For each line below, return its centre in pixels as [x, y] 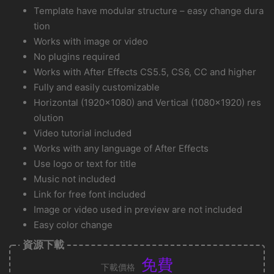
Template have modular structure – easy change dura [149, 10]
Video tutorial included [83, 133]
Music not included [75, 179]
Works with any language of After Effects [121, 148]
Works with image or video [91, 41]
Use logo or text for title [85, 163]
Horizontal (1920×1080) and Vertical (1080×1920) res [147, 102]
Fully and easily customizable [97, 87]
